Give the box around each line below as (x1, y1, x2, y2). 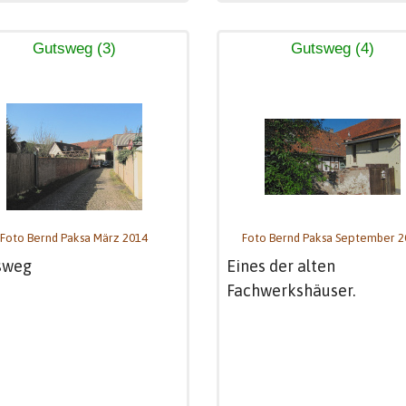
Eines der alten (227, 256, 335, 275)
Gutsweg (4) (290, 40, 374, 57)
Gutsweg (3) (32, 40, 116, 57)
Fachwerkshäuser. (227, 280, 355, 300)
